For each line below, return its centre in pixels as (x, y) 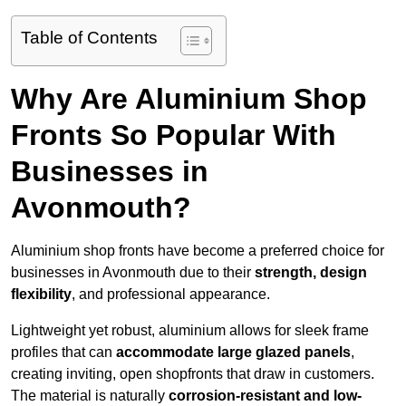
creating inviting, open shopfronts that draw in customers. (193, 374)
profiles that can (63, 353)
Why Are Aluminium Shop (189, 99)
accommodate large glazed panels (233, 353)
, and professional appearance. (171, 295)
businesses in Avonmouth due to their (133, 273)
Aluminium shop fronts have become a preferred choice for (198, 251)
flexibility (41, 295)
